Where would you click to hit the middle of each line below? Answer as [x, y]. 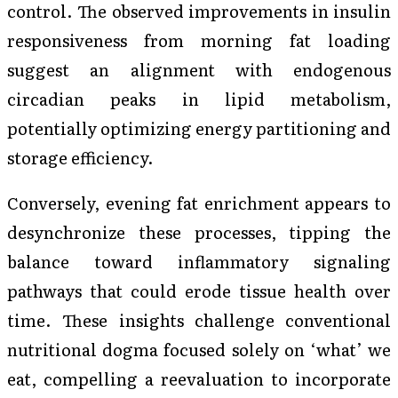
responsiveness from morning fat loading [199, 40]
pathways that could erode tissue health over [199, 291]
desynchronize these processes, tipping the [199, 232]
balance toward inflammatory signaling [199, 261]
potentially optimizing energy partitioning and [199, 127]
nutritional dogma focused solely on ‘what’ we [199, 349]
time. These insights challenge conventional [199, 320]
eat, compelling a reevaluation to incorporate [199, 378]
